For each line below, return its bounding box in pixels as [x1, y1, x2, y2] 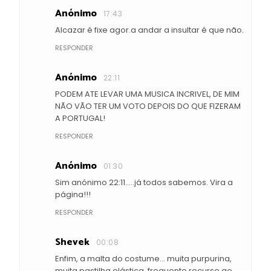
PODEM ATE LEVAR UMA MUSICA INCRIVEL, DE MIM [55, 88, 240, 100]
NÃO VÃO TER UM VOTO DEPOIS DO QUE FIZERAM [55, 100, 241, 112]
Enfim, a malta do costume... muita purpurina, [55, 252, 232, 264]
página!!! [55, 188, 91, 200]
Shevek [55, 233, 90, 250]
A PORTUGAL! [55, 112, 105, 124]
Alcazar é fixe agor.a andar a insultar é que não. [55, 24, 244, 36]
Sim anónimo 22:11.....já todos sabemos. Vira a [55, 176, 233, 188]
